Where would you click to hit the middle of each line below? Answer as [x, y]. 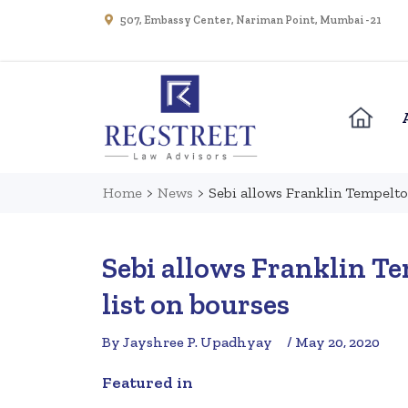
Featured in [148, 383]
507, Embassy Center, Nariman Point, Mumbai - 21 [251, 20]
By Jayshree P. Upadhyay [187, 342]
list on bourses [196, 305]
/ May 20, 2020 [333, 342]
